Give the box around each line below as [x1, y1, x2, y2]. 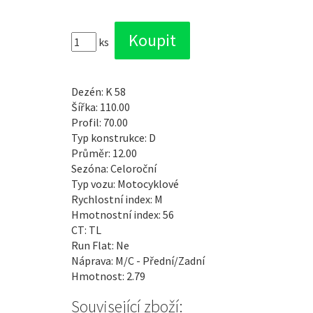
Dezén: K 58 [71, 85, 126, 99]
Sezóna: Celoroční [71, 161, 156, 176]
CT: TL [71, 223, 101, 238]
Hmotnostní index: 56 [71, 208, 174, 222]
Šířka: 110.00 [71, 100, 130, 115]
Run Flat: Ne [71, 238, 129, 253]
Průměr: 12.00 [71, 146, 137, 161]
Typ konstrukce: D [71, 131, 156, 145]
